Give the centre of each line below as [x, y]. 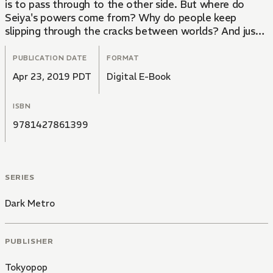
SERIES [20, 177]
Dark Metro [30, 203]
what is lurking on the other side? [84, 44]
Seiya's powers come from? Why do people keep [121, 17]
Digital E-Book [139, 76]
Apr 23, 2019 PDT [52, 76]
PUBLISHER [29, 241]
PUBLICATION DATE [50, 58]
